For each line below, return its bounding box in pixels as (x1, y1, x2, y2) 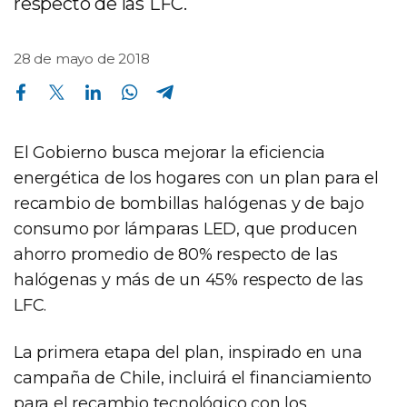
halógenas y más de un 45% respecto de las (14, 269, 363, 290)
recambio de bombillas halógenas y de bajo (14, 193, 364, 213)
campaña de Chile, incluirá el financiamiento (14, 367, 372, 388)
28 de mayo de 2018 (14, 49, 150, 67)
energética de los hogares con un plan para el (14, 167, 379, 188)
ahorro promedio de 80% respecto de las (14, 243, 338, 264)
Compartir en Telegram (155, 74, 168, 90)
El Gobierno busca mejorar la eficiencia (14, 142, 326, 163)
